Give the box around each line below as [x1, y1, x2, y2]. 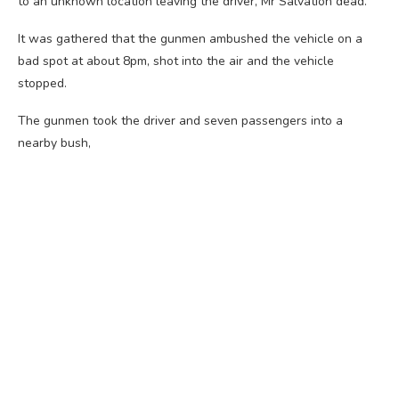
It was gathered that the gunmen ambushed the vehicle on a [18, 29, 362, 47]
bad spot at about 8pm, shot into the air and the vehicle [18, 52, 334, 69]
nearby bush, [18, 134, 91, 151]
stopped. [18, 74, 67, 92]
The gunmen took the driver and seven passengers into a [18, 111, 343, 129]
